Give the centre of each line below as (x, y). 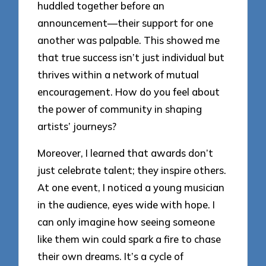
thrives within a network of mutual (118, 74)
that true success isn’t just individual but (131, 57)
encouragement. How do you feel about (129, 91)
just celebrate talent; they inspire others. (132, 170)
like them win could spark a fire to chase (129, 239)
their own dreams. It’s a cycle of (111, 256)
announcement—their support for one (126, 23)
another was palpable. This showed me (129, 40)
